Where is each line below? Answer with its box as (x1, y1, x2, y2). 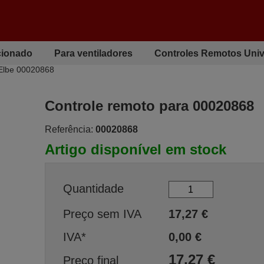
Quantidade (62, 181, 124, 195)
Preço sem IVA (62, 207, 141, 220)
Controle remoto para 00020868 (44, 98, 254, 114)
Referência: (44, 124, 93, 134)
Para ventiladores (54, 48, 133, 58)
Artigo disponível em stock (44, 141, 226, 157)
